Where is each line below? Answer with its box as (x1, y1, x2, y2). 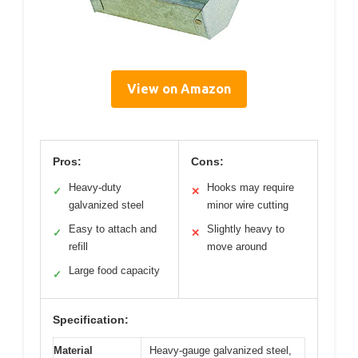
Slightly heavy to (207, 222, 284, 235)
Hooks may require (207, 181, 294, 193)
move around (207, 240, 267, 253)
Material (54, 344, 93, 356)
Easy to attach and (69, 222, 157, 235)
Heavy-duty (69, 181, 121, 193)
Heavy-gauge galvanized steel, (149, 344, 292, 356)
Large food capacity (69, 264, 160, 276)
